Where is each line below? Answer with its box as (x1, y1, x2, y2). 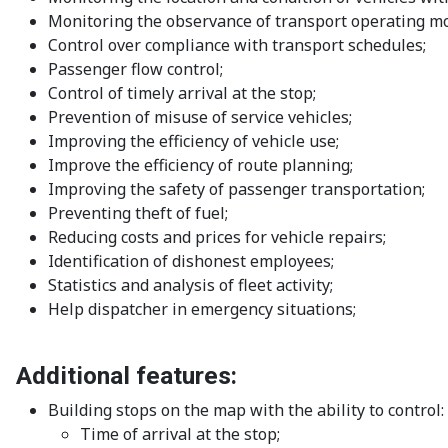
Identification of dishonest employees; (48, 250, 334, 273)
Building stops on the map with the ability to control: (48, 399, 444, 422)
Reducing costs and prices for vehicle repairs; (48, 226, 386, 249)
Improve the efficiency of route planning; (48, 154, 353, 177)
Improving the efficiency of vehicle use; (48, 130, 339, 153)
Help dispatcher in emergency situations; (48, 298, 356, 321)
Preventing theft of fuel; (48, 202, 228, 225)
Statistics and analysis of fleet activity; (48, 274, 333, 297)
